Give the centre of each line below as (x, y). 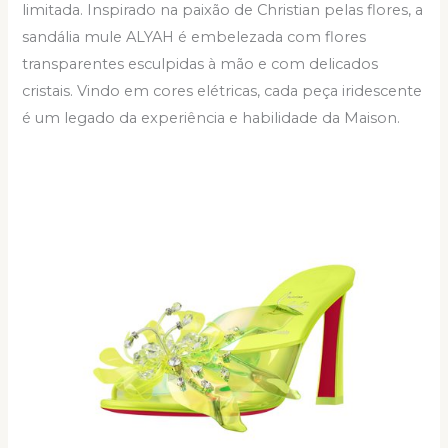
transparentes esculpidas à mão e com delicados (200, 64)
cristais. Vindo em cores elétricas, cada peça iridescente (222, 91)
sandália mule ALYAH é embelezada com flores (194, 37)
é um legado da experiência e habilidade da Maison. (211, 118)
